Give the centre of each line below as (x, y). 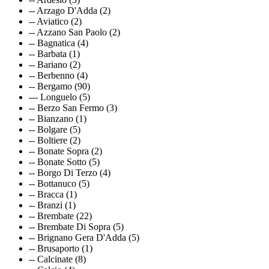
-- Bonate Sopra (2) (65, 151)
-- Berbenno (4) (58, 75)
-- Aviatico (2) (55, 21)
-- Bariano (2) (55, 64)
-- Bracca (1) (53, 194)
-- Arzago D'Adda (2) (70, 10)
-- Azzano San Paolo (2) (74, 32)
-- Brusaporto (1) (61, 248)
